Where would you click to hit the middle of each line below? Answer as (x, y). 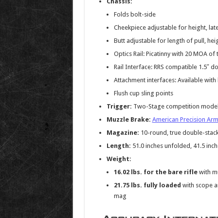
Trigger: (119, 106)
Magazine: (123, 132)
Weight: (119, 159)
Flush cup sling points (143, 93)
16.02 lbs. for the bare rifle (155, 172)
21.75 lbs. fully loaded (147, 185)
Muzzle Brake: (128, 119)
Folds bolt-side (135, 14)
